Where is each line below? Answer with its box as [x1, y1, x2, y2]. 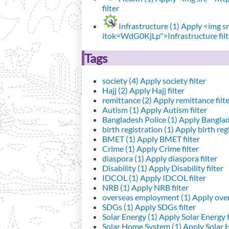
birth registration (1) [102, 124, 174, 134]
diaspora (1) [102, 153, 144, 163]
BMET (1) [102, 133, 135, 144]
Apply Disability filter [147, 163, 223, 173]
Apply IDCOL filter [139, 172, 206, 182]
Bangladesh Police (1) [102, 114, 177, 124]
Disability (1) [102, 163, 147, 173]
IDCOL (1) [102, 172, 139, 182]
